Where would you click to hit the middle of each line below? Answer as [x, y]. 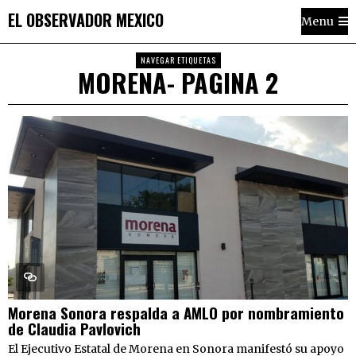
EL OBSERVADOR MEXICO [86, 19]
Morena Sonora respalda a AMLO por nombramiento [176, 313]
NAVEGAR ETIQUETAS [178, 60]
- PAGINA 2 [222, 82]
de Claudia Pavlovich [74, 329]
